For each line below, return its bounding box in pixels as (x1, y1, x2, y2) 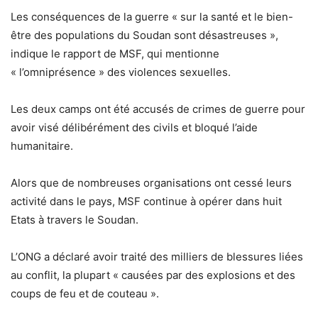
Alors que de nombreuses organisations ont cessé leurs (11, 176, 292, 190)
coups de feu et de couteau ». (11, 287, 159, 301)
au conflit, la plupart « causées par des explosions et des (11, 268, 295, 283)
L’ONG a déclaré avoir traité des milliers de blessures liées (11, 250, 303, 264)
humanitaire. (11, 139, 73, 153)
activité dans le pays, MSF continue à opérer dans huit (11, 194, 282, 209)
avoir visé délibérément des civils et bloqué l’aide (11, 121, 258, 135)
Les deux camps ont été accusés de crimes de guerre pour (11, 102, 305, 116)
